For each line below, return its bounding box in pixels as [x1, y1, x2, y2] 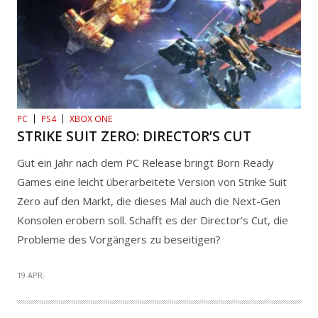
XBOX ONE [70, 113, 112, 126]
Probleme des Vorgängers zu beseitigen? [17, 232, 221, 247]
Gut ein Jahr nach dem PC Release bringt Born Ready [17, 155, 274, 170]
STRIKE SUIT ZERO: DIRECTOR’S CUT [17, 127, 251, 146]
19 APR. [17, 270, 45, 281]
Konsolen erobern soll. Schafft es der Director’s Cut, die [17, 213, 288, 228]
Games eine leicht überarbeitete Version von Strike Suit [17, 175, 287, 190]
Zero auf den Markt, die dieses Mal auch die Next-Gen [17, 194, 280, 209]
